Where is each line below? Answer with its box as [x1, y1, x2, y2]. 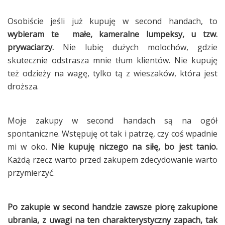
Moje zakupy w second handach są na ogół [8, 115, 217, 127]
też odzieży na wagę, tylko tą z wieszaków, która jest [8, 68, 217, 79]
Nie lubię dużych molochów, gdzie [54, 42, 217, 53]
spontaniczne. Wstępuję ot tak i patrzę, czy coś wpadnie [8, 128, 217, 140]
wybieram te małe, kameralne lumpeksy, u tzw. [8, 29, 217, 40]
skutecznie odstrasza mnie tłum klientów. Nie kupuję [8, 55, 217, 66]
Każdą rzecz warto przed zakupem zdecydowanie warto [8, 154, 217, 166]
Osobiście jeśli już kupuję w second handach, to [8, 16, 217, 27]
